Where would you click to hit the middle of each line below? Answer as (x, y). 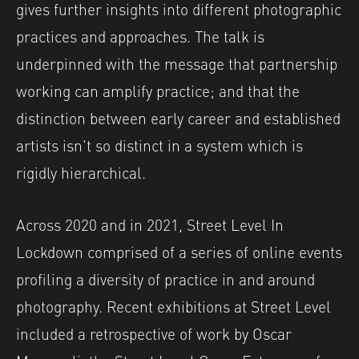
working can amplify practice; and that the (158, 89)
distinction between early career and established (178, 117)
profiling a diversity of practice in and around (165, 278)
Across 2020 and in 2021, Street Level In (150, 223)
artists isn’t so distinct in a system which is (159, 144)
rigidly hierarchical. (81, 171)
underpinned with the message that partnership (177, 62)
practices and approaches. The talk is (140, 35)
